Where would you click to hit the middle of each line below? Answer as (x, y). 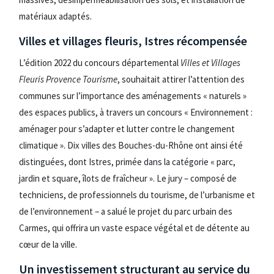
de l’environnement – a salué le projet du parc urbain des (126, 211)
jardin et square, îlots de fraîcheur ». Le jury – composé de (128, 178)
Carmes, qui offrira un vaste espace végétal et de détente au (134, 228)
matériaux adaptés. (55, 17)
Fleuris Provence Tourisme (68, 79)
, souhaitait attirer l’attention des (181, 79)
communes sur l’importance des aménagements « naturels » (133, 95)
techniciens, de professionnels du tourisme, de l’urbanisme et (137, 194)
